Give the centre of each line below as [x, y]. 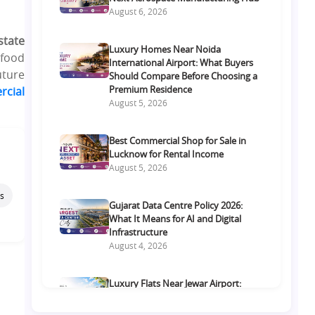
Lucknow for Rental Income [167, 154]
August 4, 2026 [139, 246]
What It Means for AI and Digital [175, 219]
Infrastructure [139, 232]
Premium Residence [151, 90]
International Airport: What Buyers [181, 63]
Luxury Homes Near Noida [165, 50]
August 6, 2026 [139, 12]
